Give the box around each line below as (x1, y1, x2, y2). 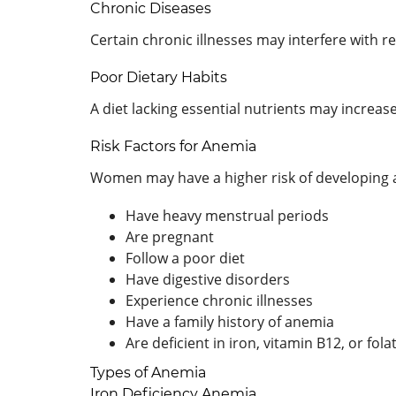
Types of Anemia (90, 363, 206, 381)
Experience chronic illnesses (126, 290, 313, 310)
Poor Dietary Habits (90, 68, 227, 86)
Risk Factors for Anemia (90, 137, 256, 155)
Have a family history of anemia (126, 311, 334, 331)
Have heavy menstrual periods (126, 205, 329, 225)
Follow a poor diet (126, 247, 245, 268)
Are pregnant (126, 226, 214, 247)
